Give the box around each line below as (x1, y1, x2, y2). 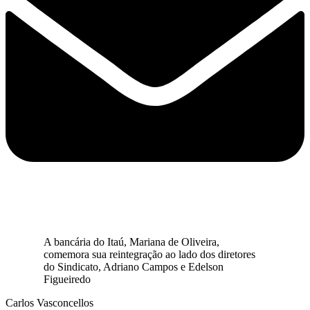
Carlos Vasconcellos (6, 296, 93, 309)
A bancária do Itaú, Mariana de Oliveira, (44, 235, 219, 248)
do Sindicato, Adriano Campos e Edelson (44, 260, 224, 273)
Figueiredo (44, 273, 91, 285)
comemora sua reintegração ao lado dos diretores (44, 248, 255, 260)
